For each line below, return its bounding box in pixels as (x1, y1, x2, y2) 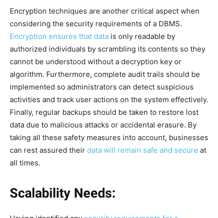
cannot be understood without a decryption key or (10, 56, 182, 66)
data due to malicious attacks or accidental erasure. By (10, 120, 197, 129)
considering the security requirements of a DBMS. (10, 18, 182, 28)
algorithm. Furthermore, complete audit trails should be (10, 69, 200, 79)
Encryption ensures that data (10, 31, 109, 41)
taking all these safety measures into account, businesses (10, 132, 208, 142)
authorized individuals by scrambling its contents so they (10, 44, 205, 54)
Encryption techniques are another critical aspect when (10, 6, 200, 16)
